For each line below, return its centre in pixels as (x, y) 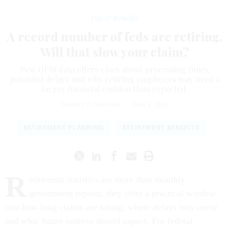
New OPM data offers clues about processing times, (114, 70)
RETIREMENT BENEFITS (161, 128)
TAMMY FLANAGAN (90, 105)
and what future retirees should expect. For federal (99, 221)
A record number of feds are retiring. (114, 37)
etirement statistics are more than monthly (107, 180)
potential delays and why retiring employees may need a (114, 79)
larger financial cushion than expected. (114, 89)
